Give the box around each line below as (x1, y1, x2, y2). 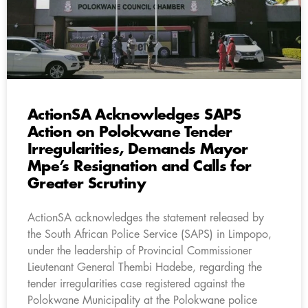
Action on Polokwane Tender (27, 124, 232, 140)
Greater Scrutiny (27, 176, 146, 191)
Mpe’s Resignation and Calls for (27, 159, 252, 174)
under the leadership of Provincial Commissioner (27, 245, 252, 256)
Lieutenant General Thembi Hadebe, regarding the (27, 261, 262, 273)
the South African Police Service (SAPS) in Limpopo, (27, 228, 272, 240)
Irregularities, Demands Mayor (27, 142, 248, 157)
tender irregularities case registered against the (27, 278, 245, 289)
